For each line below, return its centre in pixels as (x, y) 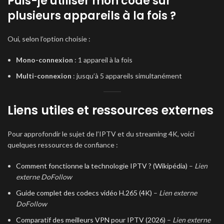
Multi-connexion (44, 76)
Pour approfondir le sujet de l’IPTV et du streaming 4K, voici (101, 134)
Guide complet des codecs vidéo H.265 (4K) (84, 193)
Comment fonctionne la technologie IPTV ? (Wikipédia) (102, 166)
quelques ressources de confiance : (63, 145)
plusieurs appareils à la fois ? (92, 16)
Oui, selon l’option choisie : (49, 39)
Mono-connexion (44, 60)
